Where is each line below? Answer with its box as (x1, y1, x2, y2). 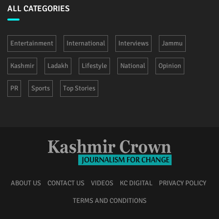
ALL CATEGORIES (7, 3, 69, 14)
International (66, 39, 105, 47)
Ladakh (47, 61, 68, 70)
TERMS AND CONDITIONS (72, 196, 147, 205)
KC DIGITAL (119, 178, 153, 187)
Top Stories (63, 84, 95, 92)
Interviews (118, 39, 149, 47)
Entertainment (10, 39, 53, 47)
